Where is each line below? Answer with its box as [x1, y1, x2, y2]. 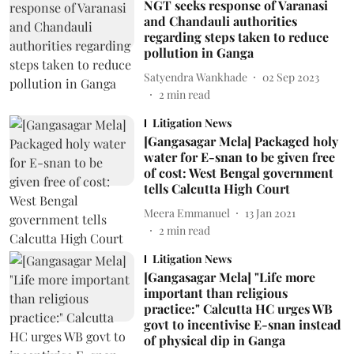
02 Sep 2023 [262, 69, 319, 85]
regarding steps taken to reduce [143, 28, 329, 45]
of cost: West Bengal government [143, 164, 333, 181]
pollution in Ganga [143, 44, 254, 61]
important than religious [143, 284, 288, 301]
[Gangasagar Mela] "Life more [143, 269, 315, 285]
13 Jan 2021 [244, 205, 296, 220]
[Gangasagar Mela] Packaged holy [143, 133, 338, 149]
